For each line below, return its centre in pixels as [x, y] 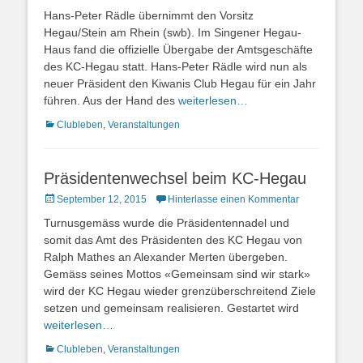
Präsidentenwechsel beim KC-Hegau [175, 178]
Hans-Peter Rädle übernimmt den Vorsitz [149, 15]
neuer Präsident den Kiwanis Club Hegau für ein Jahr [180, 83]
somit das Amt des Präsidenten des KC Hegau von [173, 239]
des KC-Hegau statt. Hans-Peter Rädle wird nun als [175, 66]
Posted [58, 198]
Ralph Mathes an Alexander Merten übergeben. [166, 256]
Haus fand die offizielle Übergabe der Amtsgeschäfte [178, 49]
